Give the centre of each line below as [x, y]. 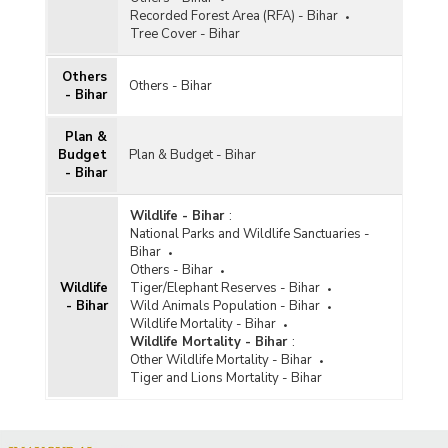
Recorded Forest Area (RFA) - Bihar [233, 15]
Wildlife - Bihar [176, 215]
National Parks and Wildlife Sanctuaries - [249, 233]
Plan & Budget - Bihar [192, 154]
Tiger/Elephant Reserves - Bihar [224, 287]
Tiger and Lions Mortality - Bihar [225, 377]
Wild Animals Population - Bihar [224, 305]
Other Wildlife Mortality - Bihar [220, 359]
